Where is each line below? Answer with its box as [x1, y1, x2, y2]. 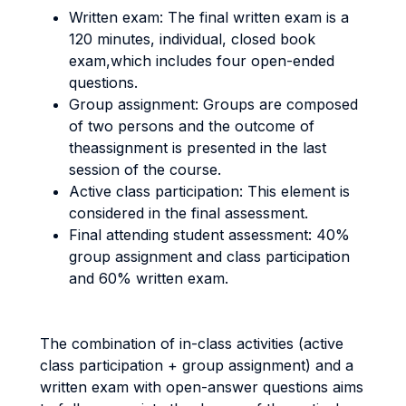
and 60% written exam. [69, 269, 233, 287]
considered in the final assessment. [69, 204, 308, 222]
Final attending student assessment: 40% [69, 226, 350, 244]
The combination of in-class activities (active [40, 334, 343, 353]
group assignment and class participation [69, 247, 350, 266]
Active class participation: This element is [69, 182, 350, 200]
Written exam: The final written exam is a [69, 8, 349, 26]
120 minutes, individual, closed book [69, 30, 315, 48]
